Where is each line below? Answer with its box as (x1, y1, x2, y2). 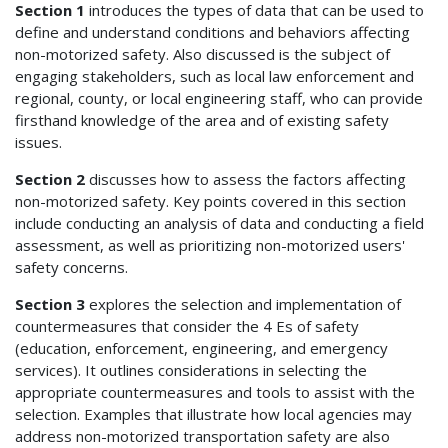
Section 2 (15, 168, 85, 189)
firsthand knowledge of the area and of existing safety (15, 109, 389, 130)
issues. (15, 131, 62, 152)
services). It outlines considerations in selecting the (15, 359, 367, 380)
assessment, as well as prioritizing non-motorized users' (15, 234, 405, 255)
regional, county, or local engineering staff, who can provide (15, 87, 423, 108)
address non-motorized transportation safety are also (15, 425, 390, 446)
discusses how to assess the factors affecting (85, 168, 406, 189)
